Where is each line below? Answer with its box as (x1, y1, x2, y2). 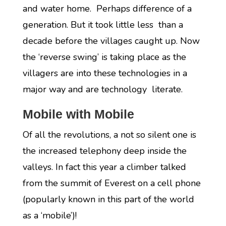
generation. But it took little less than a (22, 19, 183, 31)
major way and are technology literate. (22, 83, 183, 95)
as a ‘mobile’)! (22, 209, 77, 221)
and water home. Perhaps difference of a (22, 3, 192, 15)
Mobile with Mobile (22, 107, 134, 121)
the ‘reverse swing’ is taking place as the (22, 51, 186, 63)
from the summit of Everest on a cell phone (22, 177, 201, 189)
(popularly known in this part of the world (22, 193, 194, 205)
